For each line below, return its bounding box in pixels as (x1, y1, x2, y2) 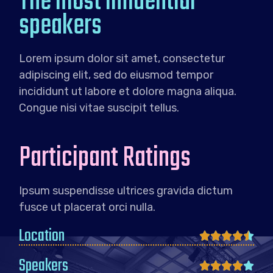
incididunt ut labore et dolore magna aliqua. (19, 85, 237, 99)
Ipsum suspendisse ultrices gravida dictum (19, 184, 233, 198)
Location (19, 223, 65, 250)
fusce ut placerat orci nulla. (19, 200, 156, 214)
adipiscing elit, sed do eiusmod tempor (19, 68, 214, 82)
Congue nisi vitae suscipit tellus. (19, 101, 180, 115)
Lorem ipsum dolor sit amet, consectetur (19, 52, 225, 66)
